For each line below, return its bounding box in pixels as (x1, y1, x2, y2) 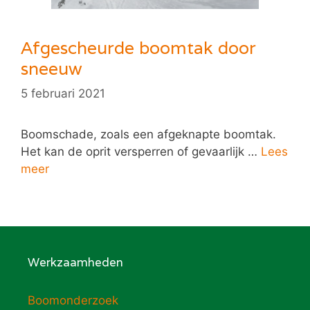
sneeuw (21, 57, 82, 80)
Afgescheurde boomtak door (21, 37, 256, 60)
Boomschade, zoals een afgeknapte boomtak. (21, 127, 276, 141)
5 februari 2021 (21, 86, 105, 100)
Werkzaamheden (28, 254, 123, 270)
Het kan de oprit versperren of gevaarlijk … (21, 144, 261, 158)
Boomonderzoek (28, 293, 118, 307)
